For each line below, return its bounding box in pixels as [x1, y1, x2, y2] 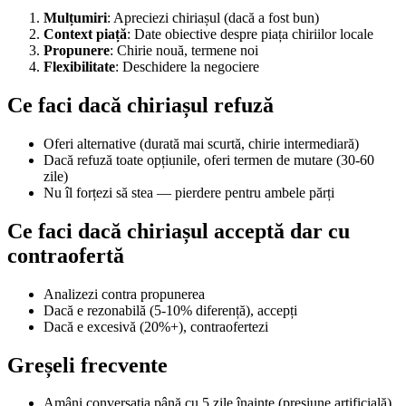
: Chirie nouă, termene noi [110, 43, 258, 58]
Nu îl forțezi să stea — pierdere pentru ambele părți [43, 184, 334, 200]
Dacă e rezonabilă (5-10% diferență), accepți [43, 302, 297, 318]
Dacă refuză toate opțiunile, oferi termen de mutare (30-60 [43, 151, 374, 168]
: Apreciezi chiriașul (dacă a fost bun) [107, 10, 319, 25]
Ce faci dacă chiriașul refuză [7, 92, 274, 117]
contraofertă [7, 243, 124, 267]
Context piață [43, 26, 127, 42]
